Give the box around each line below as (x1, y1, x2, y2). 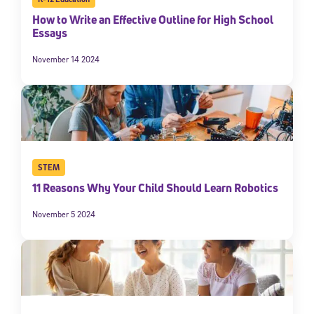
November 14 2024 (32, 54, 100, 65)
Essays (32, 25, 69, 41)
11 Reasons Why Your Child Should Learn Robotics (32, 180, 278, 196)
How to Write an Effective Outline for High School (32, 12, 273, 28)
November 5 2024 (32, 209, 95, 220)
